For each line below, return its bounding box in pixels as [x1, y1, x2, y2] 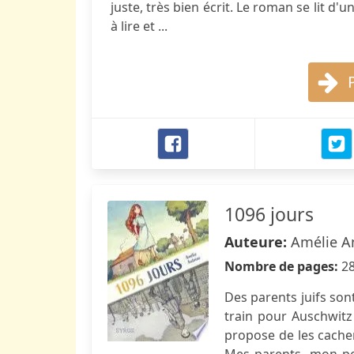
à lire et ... [111, 17, 168, 35]
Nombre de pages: [224, 258, 341, 275]
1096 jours [224, 201, 314, 227]
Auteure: [224, 232, 291, 251]
